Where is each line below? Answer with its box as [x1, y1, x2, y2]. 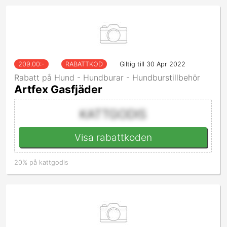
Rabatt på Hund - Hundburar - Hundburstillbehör [14, 72, 200, 83]
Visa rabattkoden [74, 131, 152, 144]
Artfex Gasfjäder [14, 83, 102, 96]
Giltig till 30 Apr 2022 [120, 60, 185, 68]
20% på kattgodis [14, 159, 68, 167]
